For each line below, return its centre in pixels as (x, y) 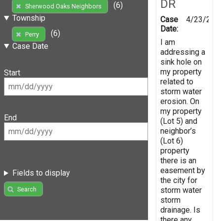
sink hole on (181, 62)
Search (27, 189)
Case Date (30, 46)
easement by (183, 170)
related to (177, 81)
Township (29, 18)
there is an (178, 160)
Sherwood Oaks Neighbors (63, 6)
